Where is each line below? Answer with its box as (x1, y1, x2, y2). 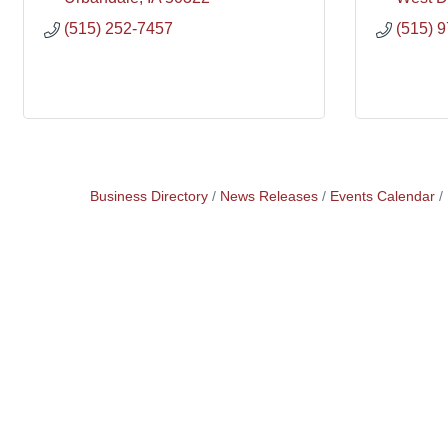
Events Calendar (329, 189, 435, 204)
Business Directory (89, 189, 208, 204)
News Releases (219, 189, 318, 204)
